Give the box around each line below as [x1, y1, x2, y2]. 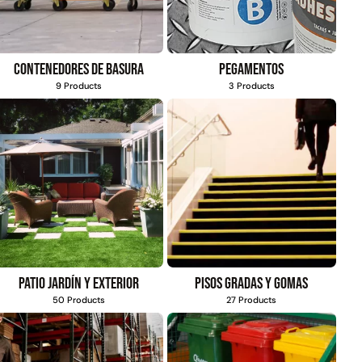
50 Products [52, 294, 105, 306]
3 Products [228, 80, 275, 92]
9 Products [55, 80, 102, 92]
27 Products [226, 294, 277, 306]
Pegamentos [219, 60, 284, 80]
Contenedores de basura [13, 60, 144, 80]
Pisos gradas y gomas [195, 274, 309, 294]
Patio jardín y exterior [18, 274, 139, 294]
